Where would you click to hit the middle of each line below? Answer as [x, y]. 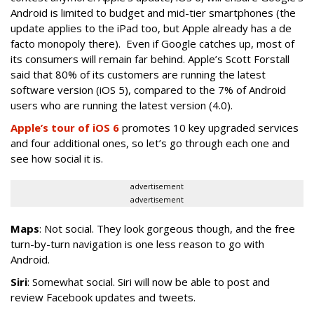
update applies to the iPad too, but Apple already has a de [151, 28]
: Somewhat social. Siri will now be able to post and [149, 282]
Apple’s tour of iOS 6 [65, 128]
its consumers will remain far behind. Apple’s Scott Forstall [150, 59]
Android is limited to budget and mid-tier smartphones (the [153, 13]
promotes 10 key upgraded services [209, 128]
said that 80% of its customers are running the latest [138, 74]
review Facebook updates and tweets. [103, 297]
